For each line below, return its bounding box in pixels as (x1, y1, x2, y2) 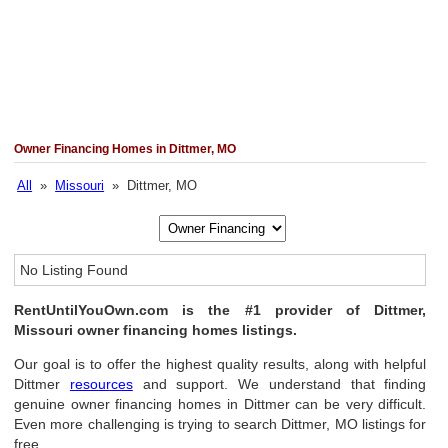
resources (69, 376, 133, 392)
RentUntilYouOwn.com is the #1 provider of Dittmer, (14, 302, 427, 318)
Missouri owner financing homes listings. (14, 322, 298, 338)
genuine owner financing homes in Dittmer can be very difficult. (14, 396, 427, 412)
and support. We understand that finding (132, 376, 427, 392)
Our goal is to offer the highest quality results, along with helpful (14, 356, 427, 372)
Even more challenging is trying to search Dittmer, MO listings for (14, 416, 427, 432)
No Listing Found (20, 262, 129, 278)
